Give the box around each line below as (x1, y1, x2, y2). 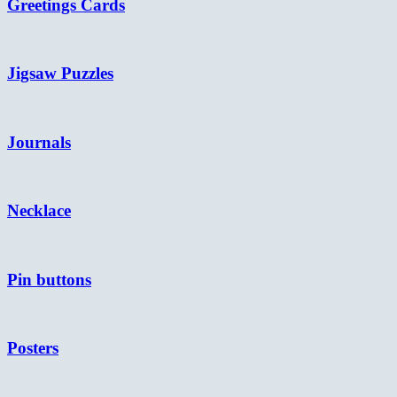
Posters (7, 339, 58, 358)
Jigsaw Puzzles (7, 64, 113, 83)
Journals (7, 132, 71, 152)
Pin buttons (7, 269, 91, 289)
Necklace (7, 201, 71, 221)
